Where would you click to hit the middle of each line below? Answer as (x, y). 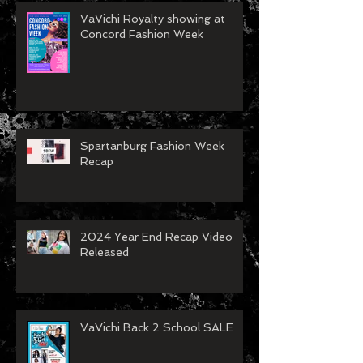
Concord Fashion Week (142, 63)
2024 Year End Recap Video (156, 265)
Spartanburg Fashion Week (152, 175)
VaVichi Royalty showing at (153, 47)
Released (105, 281)
